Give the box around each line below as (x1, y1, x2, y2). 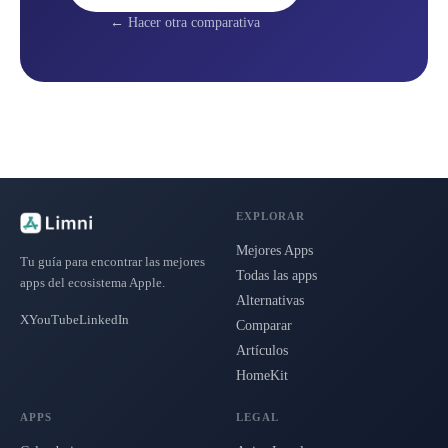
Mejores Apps (236, 243, 313, 259)
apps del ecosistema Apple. (20, 276, 165, 291)
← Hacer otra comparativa (109, 15, 260, 31)
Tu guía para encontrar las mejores (20, 255, 205, 270)
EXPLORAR (236, 210, 306, 223)
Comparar (236, 318, 292, 334)
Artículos (236, 343, 288, 359)
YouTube (29, 313, 79, 328)
